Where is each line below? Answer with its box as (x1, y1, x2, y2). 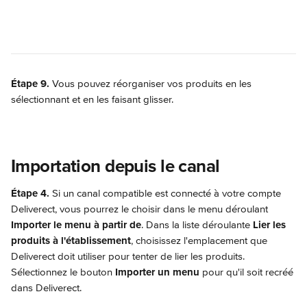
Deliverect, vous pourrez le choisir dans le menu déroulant (11, 203, 271, 215)
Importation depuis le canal (11, 156, 220, 177)
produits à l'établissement (11, 234, 131, 247)
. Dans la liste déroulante (141, 219, 253, 231)
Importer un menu (115, 266, 199, 278)
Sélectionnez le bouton (11, 266, 115, 278)
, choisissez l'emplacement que (131, 234, 270, 247)
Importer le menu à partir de (11, 219, 141, 231)
